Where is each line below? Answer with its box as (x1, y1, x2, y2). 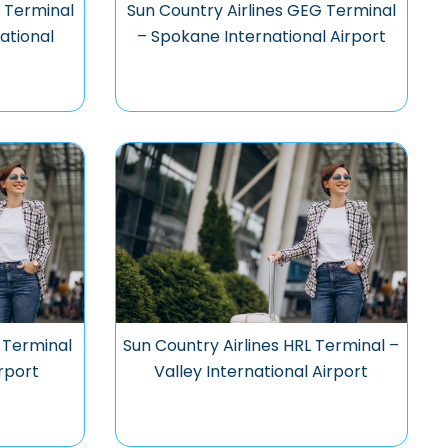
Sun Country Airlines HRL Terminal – (123, 334, 400, 357)
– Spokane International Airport (136, 25, 386, 48)
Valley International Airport (154, 360, 369, 383)
